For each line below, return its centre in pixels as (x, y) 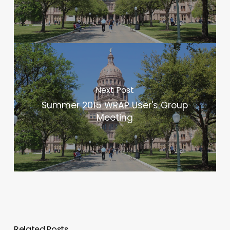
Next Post (115, 90)
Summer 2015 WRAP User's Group (115, 106)
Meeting (115, 118)
